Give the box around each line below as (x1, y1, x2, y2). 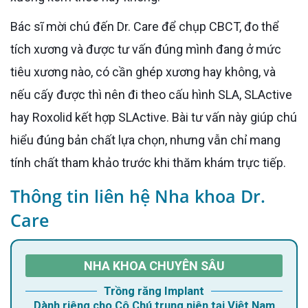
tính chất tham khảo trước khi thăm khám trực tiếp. (10, 155, 286, 170)
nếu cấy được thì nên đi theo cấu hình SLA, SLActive (10, 87, 292, 102)
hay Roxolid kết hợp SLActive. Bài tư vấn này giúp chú (10, 109, 297, 124)
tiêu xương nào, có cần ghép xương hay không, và (10, 64, 276, 79)
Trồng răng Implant (111, 284, 204, 298)
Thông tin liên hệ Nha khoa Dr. (10, 184, 265, 208)
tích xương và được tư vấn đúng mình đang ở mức (10, 41, 281, 56)
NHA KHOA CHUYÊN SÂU (83, 258, 225, 273)
